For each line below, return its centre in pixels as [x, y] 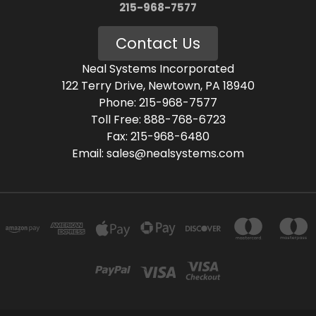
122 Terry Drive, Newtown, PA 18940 [158, 85]
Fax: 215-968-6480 [158, 136]
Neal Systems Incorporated [158, 68]
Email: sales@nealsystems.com [158, 153]
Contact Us [158, 43]
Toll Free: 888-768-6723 [158, 119]
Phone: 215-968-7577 [158, 102]
